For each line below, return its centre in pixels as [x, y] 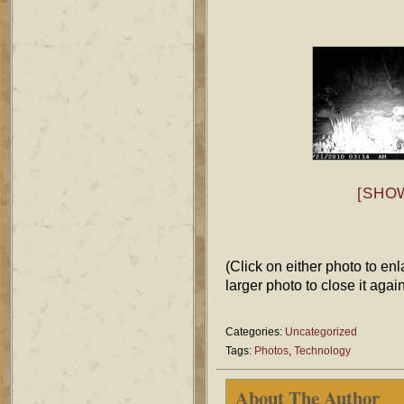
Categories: [255, 331]
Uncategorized [321, 331]
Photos [271, 350]
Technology [322, 350]
